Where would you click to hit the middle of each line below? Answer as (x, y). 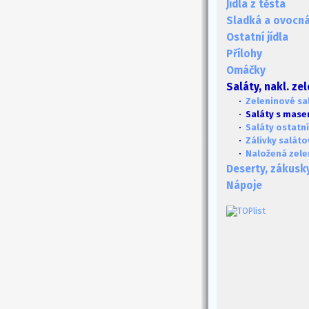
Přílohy (244, 54)
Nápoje (244, 186)
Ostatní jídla (257, 37)
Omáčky (246, 70)
